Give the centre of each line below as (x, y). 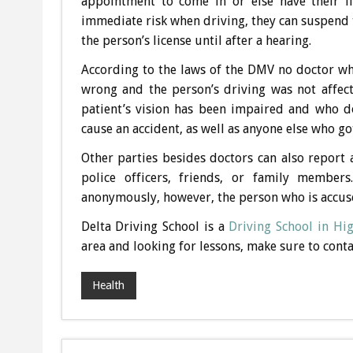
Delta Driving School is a (155, 226)
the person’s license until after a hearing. (196, 40)
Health (109, 286)
